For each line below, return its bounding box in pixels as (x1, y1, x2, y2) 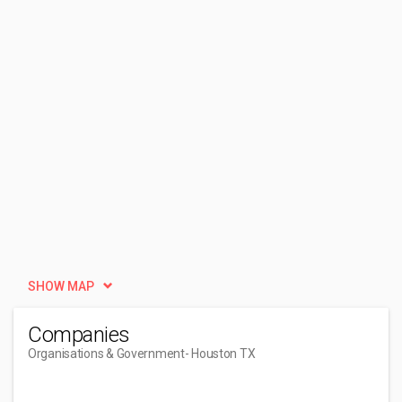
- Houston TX (184, 346, 256, 361)
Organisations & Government (28, 346, 185, 361)
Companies (28, 322, 130, 347)
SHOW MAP (28, 279, 94, 293)
